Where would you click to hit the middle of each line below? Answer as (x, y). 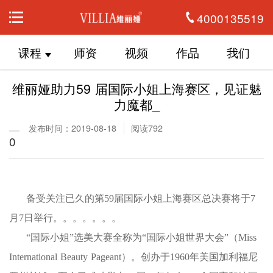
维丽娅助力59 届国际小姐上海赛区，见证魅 (136, 88)
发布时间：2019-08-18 (73, 128)
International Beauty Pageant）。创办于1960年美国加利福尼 (133, 257)
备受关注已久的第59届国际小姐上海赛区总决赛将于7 (141, 198)
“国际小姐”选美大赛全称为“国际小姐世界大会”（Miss (141, 237)
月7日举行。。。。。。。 (65, 218)
